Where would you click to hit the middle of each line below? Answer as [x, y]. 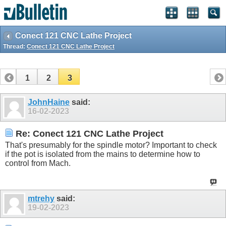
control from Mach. [38, 163]
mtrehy [41, 199]
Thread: [15, 46]
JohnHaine [49, 102]
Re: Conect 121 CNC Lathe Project [88, 133]
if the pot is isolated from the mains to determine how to [103, 154]
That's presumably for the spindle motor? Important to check [111, 145]
